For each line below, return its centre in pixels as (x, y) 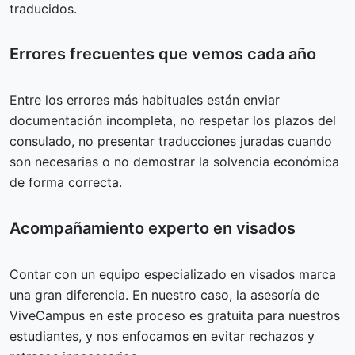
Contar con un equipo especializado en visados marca (173, 275)
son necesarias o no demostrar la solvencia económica (174, 162)
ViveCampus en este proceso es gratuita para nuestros (175, 316)
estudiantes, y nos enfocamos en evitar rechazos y (162, 336)
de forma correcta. (66, 183)
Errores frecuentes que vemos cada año (163, 54)
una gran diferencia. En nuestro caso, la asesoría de (164, 295)
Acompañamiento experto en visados (153, 229)
